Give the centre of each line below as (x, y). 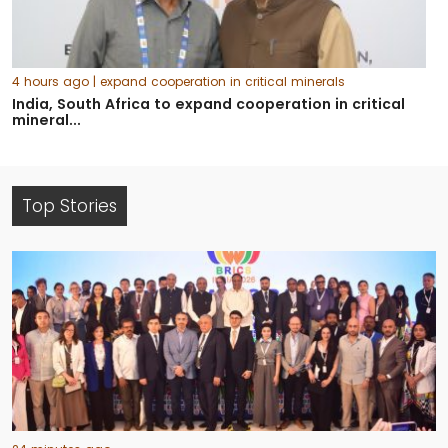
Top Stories (69, 206)
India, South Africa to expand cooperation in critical (208, 104)
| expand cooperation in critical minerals (219, 81)
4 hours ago (52, 81)
